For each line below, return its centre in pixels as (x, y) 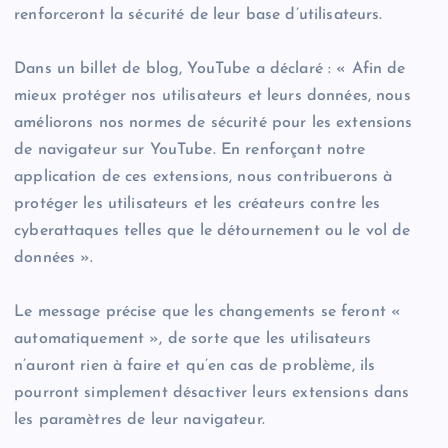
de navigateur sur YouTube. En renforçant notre (190, 150)
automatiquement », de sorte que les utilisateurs (192, 339)
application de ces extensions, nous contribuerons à (203, 177)
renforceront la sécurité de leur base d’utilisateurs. (198, 15)
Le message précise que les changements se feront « (208, 312)
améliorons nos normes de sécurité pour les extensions (213, 123)
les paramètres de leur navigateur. (139, 420)
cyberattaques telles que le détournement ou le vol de (212, 231)
